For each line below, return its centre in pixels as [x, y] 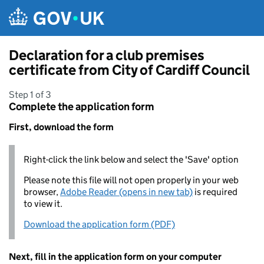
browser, [42, 192]
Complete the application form [81, 107]
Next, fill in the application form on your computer [115, 257]
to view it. [43, 204]
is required [215, 192]
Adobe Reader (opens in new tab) [126, 192]
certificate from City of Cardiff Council [129, 70]
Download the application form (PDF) [99, 224]
